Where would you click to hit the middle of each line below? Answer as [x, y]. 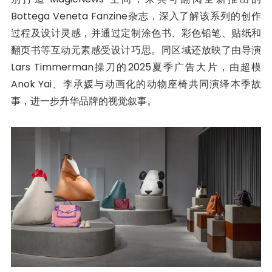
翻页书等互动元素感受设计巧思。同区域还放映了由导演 [136, 50]
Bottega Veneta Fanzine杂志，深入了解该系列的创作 [136, 16]
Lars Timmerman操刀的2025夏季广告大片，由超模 [136, 67]
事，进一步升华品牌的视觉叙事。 [83, 101]
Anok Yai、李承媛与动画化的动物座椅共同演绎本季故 [136, 84]
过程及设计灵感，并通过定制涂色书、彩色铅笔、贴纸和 [136, 33]
